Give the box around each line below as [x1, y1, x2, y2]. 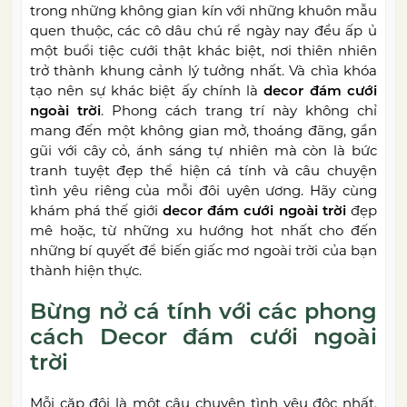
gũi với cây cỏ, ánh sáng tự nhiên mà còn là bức [30, 142, 377, 160]
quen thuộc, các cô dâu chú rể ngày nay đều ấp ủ [30, 22, 377, 40]
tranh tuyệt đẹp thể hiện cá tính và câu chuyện [30, 162, 377, 180]
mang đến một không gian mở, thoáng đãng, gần [30, 122, 377, 140]
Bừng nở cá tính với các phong [30, 298, 377, 325]
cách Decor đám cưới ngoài [30, 323, 377, 351]
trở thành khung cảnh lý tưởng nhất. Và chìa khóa [30, 62, 377, 80]
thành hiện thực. [30, 262, 142, 280]
